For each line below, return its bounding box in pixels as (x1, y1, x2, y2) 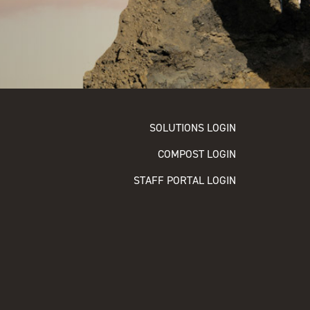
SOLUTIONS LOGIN (149, 120, 236, 136)
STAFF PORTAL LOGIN (133, 173, 236, 188)
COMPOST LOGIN (157, 147, 236, 162)
